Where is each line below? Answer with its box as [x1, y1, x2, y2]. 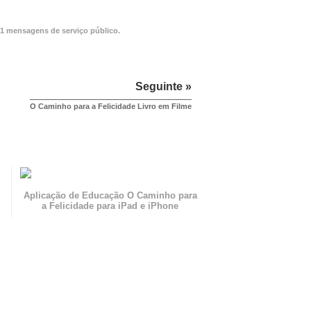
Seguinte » [135, 81, 192, 93]
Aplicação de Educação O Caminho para [23, 190, 197, 201]
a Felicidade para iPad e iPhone [42, 201, 179, 212]
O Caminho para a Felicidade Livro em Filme [30, 102, 192, 111]
